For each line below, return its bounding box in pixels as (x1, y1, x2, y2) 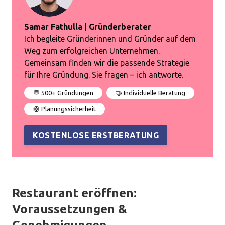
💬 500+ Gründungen (33, 89, 93, 96)
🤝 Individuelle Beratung (116, 89, 185, 96)
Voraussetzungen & (12, 202, 127, 216)
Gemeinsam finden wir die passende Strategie (24, 58, 189, 67)
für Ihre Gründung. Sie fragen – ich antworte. (24, 70, 183, 79)
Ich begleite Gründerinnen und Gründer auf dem (24, 34, 196, 43)
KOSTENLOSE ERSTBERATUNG (33, 131, 159, 140)
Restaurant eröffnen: (12, 186, 137, 200)
